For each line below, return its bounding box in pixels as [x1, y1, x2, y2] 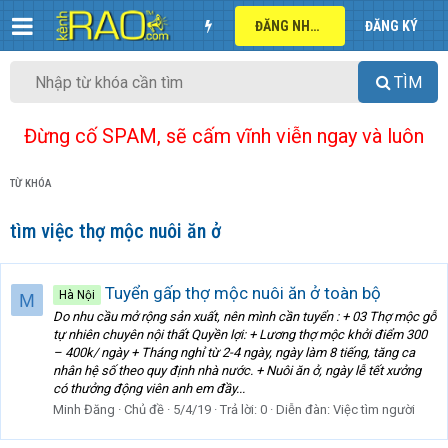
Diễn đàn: [276, 402, 333, 418]
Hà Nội [59, 287, 95, 302]
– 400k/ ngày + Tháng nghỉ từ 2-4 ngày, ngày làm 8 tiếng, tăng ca [53, 345, 415, 361]
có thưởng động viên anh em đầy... [53, 381, 245, 397]
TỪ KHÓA [10, 177, 52, 191]
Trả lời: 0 [220, 402, 267, 418]
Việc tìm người [333, 402, 415, 418]
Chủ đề [124, 402, 164, 418]
